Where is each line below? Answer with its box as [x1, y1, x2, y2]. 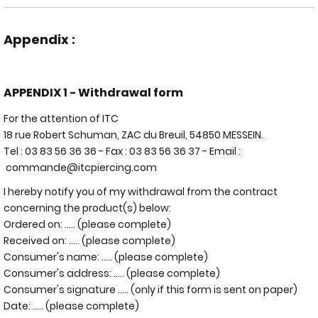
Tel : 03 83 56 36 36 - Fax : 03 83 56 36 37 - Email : [4, 143, 241, 158]
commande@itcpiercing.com [4, 160, 159, 175]
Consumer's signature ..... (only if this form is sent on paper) [4, 283, 297, 297]
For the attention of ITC [4, 111, 119, 126]
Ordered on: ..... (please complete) [4, 217, 171, 231]
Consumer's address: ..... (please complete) [4, 266, 220, 280]
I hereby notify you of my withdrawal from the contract [4, 185, 278, 199]
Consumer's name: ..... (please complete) [4, 250, 208, 264]
